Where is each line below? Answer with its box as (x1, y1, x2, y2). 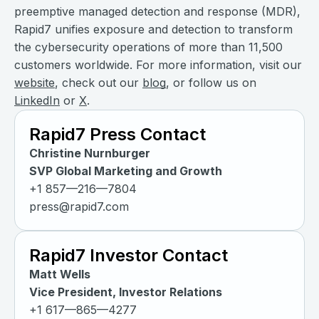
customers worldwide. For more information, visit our (14, 58, 302, 73)
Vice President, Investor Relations (29, 285, 222, 300)
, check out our (55, 75, 142, 90)
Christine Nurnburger (29, 146, 150, 161)
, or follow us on (166, 75, 256, 90)
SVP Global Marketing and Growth (29, 164, 222, 179)
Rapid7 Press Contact (29, 124, 206, 145)
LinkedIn (14, 93, 60, 108)
